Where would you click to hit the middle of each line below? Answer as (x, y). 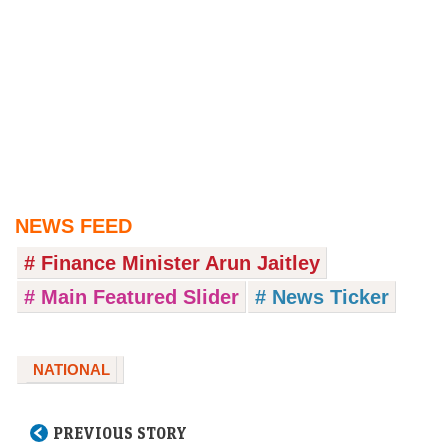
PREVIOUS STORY (120, 432)
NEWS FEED (73, 225)
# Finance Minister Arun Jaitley (172, 262)
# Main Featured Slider (131, 296)
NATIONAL (71, 369)
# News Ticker (322, 296)
